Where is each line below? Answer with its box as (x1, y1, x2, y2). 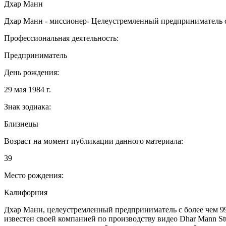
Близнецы (4, 119, 38, 128)
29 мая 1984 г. (4, 85, 51, 94)
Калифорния (4, 188, 47, 197)
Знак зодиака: (4, 102, 51, 111)
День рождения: (4, 68, 59, 77)
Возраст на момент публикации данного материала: (4, 136, 183, 145)
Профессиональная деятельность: (4, 33, 119, 42)
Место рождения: (4, 171, 64, 180)
